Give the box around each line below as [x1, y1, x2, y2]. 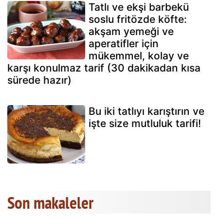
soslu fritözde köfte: [89, 13, 187, 26]
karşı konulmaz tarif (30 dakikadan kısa [7, 62, 200, 74]
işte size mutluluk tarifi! [89, 117, 201, 130]
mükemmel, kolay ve [89, 50, 189, 62]
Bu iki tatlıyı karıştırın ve [89, 105, 204, 118]
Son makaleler [7, 191, 93, 214]
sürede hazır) [7, 74, 72, 87]
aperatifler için [89, 37, 159, 50]
